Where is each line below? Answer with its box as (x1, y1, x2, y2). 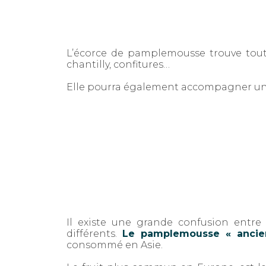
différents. (66, 228, 123, 240)
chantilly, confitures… (66, 59, 170, 71)
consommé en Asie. (66, 239, 163, 251)
